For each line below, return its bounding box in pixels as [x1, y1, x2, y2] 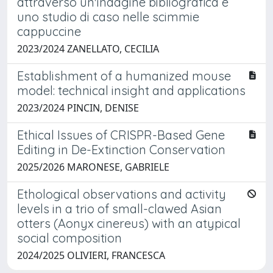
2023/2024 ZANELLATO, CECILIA [17, 41, 159, 55]
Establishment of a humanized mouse [17, 68, 231, 83]
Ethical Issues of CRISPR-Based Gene [17, 127, 225, 143]
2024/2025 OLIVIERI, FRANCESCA [17, 248, 165, 262]
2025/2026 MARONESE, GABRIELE [17, 160, 169, 174]
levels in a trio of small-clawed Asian [17, 200, 222, 216]
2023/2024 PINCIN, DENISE [17, 101, 139, 115]
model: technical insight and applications [17, 82, 246, 98]
